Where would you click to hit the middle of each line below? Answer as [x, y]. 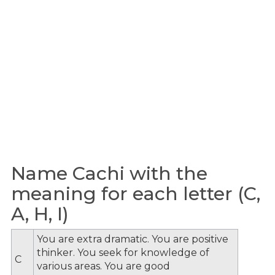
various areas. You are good [103, 266]
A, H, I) [40, 214]
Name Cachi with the [109, 173]
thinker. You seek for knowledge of [123, 252]
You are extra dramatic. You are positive [133, 239]
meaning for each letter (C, [136, 194]
